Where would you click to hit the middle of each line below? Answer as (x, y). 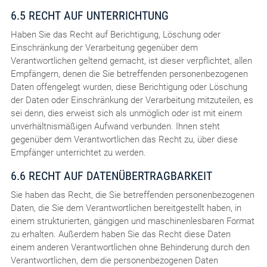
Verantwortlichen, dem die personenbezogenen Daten (114, 260)
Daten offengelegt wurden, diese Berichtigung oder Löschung (129, 87)
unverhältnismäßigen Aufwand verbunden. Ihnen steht (115, 126)
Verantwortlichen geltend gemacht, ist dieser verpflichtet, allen (131, 60)
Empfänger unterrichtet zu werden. (78, 152)
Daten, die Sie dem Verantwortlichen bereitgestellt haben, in (126, 208)
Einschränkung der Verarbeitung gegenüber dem (104, 47)
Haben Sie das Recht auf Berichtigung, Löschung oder (115, 34)
